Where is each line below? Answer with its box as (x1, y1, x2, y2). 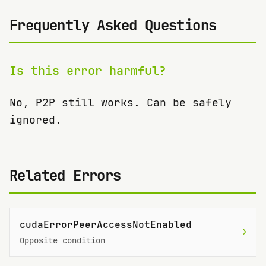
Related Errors (9, 166, 121, 185)
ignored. (9, 113, 62, 126)
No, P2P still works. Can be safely (9, 96, 232, 109)
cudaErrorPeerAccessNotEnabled (20, 218, 192, 231)
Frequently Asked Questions (9, 16, 217, 34)
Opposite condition (20, 235, 105, 246)
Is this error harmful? (9, 63, 166, 78)
